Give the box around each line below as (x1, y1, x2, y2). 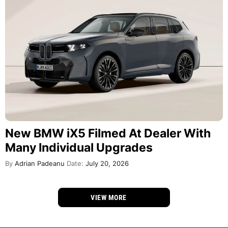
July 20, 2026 (83, 159, 129, 167)
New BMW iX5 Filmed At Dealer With (5, 126, 211, 140)
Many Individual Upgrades (5, 140, 153, 155)
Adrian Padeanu (13, 159, 65, 167)
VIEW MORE (91, 193, 129, 202)
